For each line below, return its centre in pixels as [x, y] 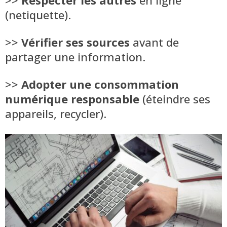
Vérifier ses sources [75, 42]
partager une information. [75, 56]
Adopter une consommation [100, 84]
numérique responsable [72, 99]
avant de [154, 42]
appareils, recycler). [56, 113]
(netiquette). [38, 14]
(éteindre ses [175, 99]
